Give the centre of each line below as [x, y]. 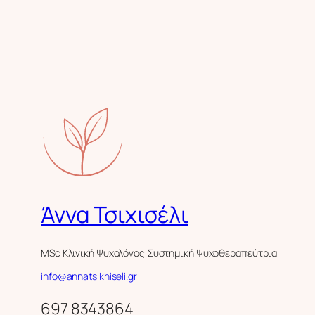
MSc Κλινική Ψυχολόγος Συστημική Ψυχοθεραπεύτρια [159, 252]
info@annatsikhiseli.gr [89, 276]
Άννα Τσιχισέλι [115, 215]
